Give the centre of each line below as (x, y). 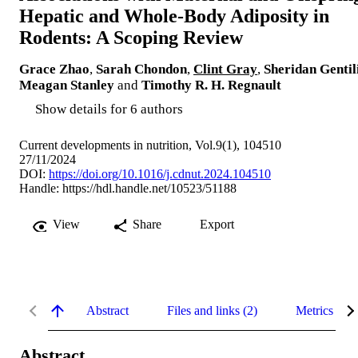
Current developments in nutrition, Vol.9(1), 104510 (150, 145)
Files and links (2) (212, 310)
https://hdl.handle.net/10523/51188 (149, 188)
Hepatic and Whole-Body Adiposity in (174, 16)
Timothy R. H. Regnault (211, 85)
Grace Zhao (54, 69)
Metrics (314, 310)
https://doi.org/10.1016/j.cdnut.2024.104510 (160, 173)
